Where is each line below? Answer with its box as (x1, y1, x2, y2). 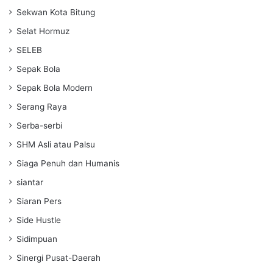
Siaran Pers (16, 196, 62, 206)
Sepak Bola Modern (16, 82, 93, 93)
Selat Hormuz (16, 26, 69, 36)
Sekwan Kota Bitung (16, 7, 95, 17)
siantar (16, 177, 43, 187)
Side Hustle (16, 214, 61, 225)
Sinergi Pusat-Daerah (16, 252, 101, 263)
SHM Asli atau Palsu (16, 139, 95, 149)
